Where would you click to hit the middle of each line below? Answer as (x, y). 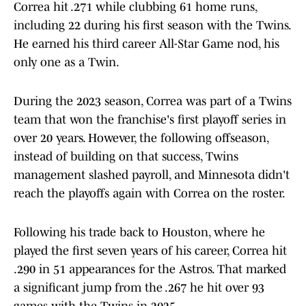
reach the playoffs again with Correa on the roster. (150, 194)
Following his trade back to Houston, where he (139, 233)
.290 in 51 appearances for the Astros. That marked (150, 269)
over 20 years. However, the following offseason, (141, 138)
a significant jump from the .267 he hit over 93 (139, 288)
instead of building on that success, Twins (126, 157)
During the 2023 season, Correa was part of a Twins (153, 101)
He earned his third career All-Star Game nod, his (147, 44)
